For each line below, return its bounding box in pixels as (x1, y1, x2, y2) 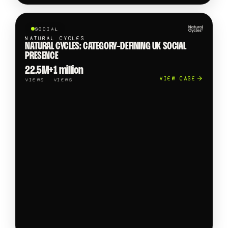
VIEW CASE (159, 75, 196, 82)
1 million (53, 66, 83, 76)
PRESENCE (25, 51, 59, 61)
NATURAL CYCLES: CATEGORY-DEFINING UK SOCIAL (25, 42, 186, 51)
